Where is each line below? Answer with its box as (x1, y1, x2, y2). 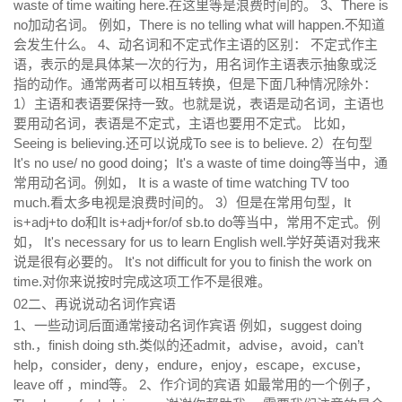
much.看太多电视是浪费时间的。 (13, 194, 212, 210)
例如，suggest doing (240, 317, 362, 333)
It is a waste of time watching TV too (138, 174, 349, 190)
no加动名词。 (13, 16, 95, 32)
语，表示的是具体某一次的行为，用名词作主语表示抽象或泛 (13, 56, 377, 72)
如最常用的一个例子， (244, 376, 379, 392)
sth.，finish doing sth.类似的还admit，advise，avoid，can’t (13, 336, 363, 353)
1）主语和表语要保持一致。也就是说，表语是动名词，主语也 (13, 95, 384, 111)
